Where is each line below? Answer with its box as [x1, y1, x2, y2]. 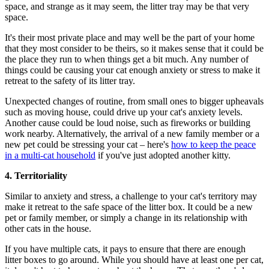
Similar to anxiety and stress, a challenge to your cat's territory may [5, 190, 257, 201]
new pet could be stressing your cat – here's [5, 139, 171, 150]
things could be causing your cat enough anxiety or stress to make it [5, 64, 260, 75]
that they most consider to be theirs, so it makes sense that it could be [5, 43, 264, 53]
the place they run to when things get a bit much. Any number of [5, 53, 249, 64]
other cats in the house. [5, 223, 94, 234]
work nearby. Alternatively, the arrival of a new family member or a [5, 128, 259, 139]
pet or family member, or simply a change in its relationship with [5, 212, 247, 223]
